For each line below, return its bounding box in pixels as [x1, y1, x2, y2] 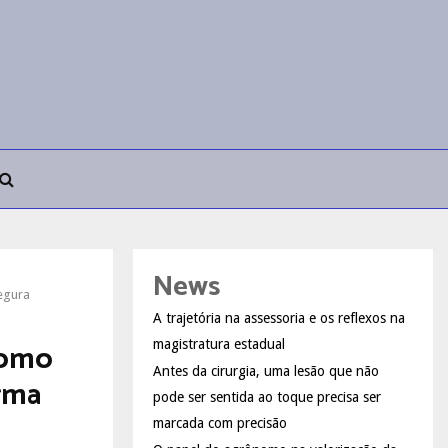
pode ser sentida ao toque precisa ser [153, 388, 381, 405]
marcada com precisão [153, 414, 287, 431]
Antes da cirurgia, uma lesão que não [153, 362, 379, 379]
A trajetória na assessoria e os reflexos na [153, 309, 405, 326]
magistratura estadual [153, 335, 285, 352]
